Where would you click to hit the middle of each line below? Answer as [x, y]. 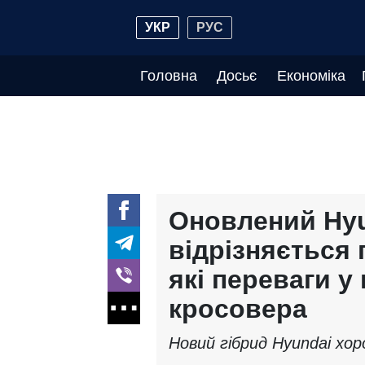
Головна [169, 76]
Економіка [311, 76]
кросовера [238, 309]
